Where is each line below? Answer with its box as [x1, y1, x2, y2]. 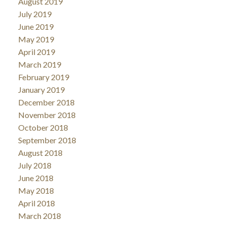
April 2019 [18, 46, 55, 56]
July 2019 [18, 9, 51, 19]
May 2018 [18, 185, 54, 195]
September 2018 [18, 135, 76, 145]
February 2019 [18, 72, 69, 82]
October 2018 [18, 122, 68, 132]
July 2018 [18, 160, 51, 170]
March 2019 [18, 59, 61, 69]
